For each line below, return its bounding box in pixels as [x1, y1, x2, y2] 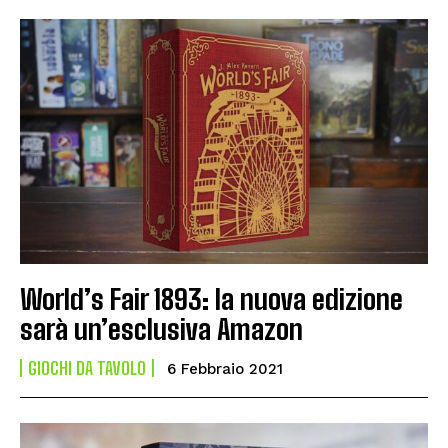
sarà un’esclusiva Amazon [20, 312, 303, 347]
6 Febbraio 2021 [167, 360, 283, 379]
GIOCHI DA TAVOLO [28, 357, 146, 380]
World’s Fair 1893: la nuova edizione [20, 282, 403, 317]
